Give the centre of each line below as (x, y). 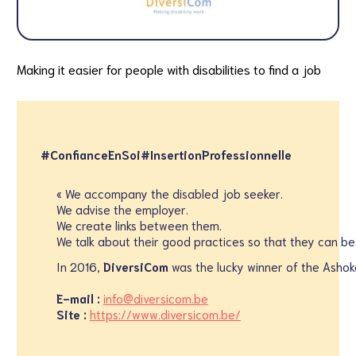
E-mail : (78, 298)
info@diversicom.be (155, 298)
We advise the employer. (122, 209)
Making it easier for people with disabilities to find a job (168, 69)
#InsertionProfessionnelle (216, 154)
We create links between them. (139, 225)
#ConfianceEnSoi (90, 154)
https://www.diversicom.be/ (165, 314)
